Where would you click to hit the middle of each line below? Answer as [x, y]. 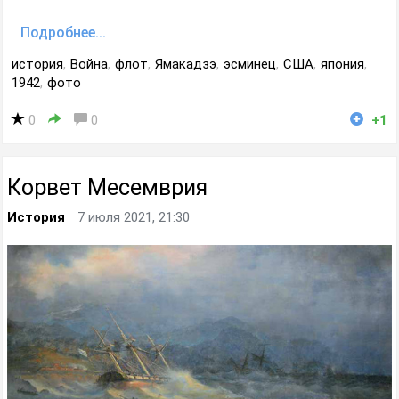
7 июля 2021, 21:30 [134, 217]
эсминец [250, 64]
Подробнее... [63, 32]
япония [342, 64]
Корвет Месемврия [107, 187]
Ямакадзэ [186, 64]
